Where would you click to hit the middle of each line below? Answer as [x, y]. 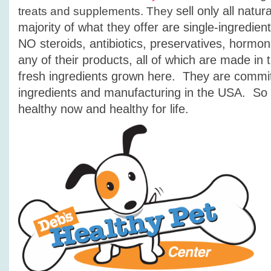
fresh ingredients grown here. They [114, 76]
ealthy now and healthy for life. [107, 109]
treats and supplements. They [97, 11]
